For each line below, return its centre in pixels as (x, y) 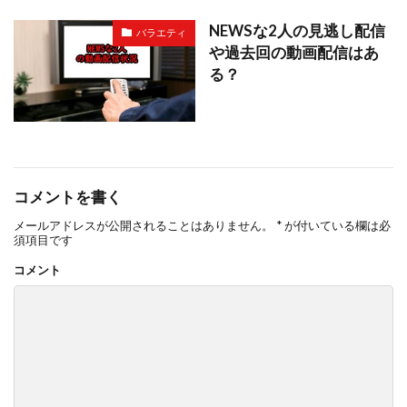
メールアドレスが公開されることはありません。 (144, 226)
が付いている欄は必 (336, 226)
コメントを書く (68, 198)
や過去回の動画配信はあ (294, 52)
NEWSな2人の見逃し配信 (297, 30)
